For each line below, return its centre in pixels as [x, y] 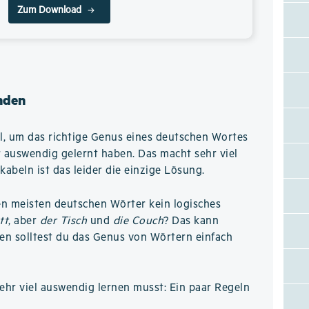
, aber [24, 221]
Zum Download [49, 10]
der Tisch [63, 221]
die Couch [138, 221]
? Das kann [191, 221]
